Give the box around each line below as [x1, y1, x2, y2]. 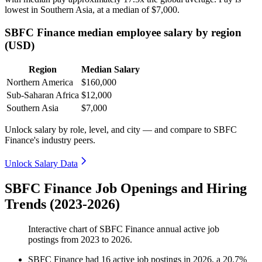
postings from [28, 235, 81, 245]
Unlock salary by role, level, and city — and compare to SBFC [5, 125, 237, 135]
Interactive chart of [28, 224, 99, 235]
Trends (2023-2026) [5, 196, 120, 212]
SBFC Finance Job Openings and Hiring [5, 181, 247, 196]
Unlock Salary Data [5, 158, 78, 169]
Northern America [6, 77, 73, 88]
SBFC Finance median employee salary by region [5, 26, 242, 39]
